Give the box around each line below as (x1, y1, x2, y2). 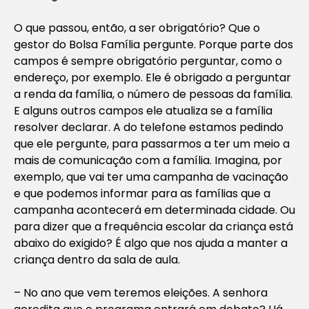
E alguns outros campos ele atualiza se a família (14, 102, 272, 119)
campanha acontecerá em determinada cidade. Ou (14, 201, 295, 218)
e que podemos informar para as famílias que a (14, 185, 270, 201)
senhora (220, 284, 268, 301)
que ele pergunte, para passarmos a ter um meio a (14, 135, 290, 152)
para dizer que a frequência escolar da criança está (14, 218, 293, 235)
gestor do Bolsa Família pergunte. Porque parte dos (14, 36, 293, 52)
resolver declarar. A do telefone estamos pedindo (14, 119, 283, 135)
